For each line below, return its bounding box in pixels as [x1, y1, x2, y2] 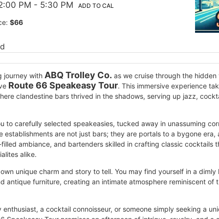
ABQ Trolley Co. [44, 70, 112, 80]
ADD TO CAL [78, 2, 114, 9]
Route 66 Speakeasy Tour [8, 80, 118, 90]
